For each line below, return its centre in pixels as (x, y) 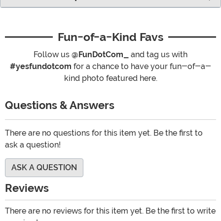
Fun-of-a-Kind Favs (110, 37)
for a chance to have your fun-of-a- (141, 67)
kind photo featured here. (110, 78)
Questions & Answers (61, 106)
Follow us (53, 55)
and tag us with (158, 55)
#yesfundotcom (41, 67)
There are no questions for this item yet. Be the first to (104, 133)
